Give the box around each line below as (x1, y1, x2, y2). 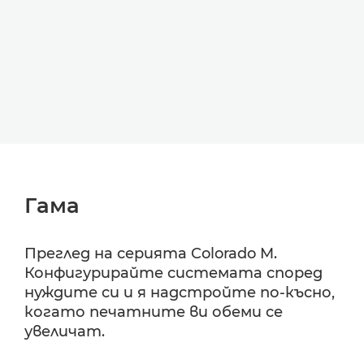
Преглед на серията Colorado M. (24, 245, 277, 262)
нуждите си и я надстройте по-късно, (24, 284, 335, 301)
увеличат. (24, 323, 105, 340)
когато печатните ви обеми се (24, 303, 283, 321)
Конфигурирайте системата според (24, 264, 323, 282)
